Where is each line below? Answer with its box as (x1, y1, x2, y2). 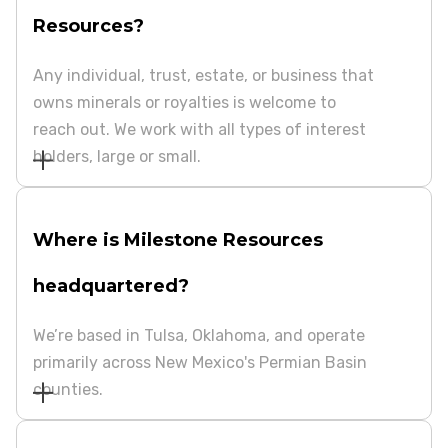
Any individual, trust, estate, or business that (33, 66, 374, 86)
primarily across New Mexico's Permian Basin (33, 352, 367, 372)
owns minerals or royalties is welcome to (33, 93, 336, 113)
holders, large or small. (33, 147, 201, 167)
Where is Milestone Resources (33, 228, 323, 251)
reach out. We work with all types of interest (33, 120, 366, 140)
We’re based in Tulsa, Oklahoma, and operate (33, 325, 365, 345)
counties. (33, 379, 103, 399)
